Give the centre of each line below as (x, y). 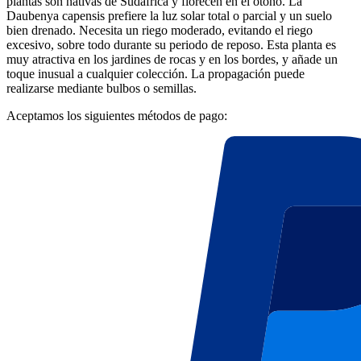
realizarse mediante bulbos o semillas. (102, 89)
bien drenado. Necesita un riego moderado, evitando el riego (160, 31)
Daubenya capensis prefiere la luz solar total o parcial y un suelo (169, 16)
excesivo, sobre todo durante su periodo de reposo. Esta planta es (171, 45)
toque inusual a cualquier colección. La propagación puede (156, 74)
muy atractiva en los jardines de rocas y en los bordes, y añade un (172, 60)
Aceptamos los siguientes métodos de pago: (117, 116)
